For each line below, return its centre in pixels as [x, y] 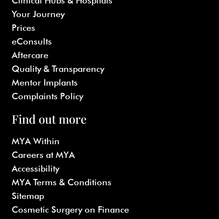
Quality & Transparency [58, 69]
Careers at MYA [43, 155]
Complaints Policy [47, 96]
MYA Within [36, 141]
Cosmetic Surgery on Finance [70, 210]
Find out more [49, 119]
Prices [23, 28]
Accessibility [35, 169]
